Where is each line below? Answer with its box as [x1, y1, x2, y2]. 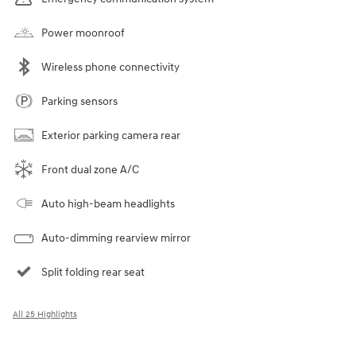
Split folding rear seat [41, 265, 145, 279]
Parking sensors [41, 95, 118, 108]
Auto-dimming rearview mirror [41, 231, 191, 245]
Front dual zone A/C [41, 163, 139, 176]
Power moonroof [41, 26, 125, 40]
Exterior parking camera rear [41, 129, 180, 142]
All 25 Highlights [13, 309, 77, 319]
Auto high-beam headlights [41, 197, 175, 211]
